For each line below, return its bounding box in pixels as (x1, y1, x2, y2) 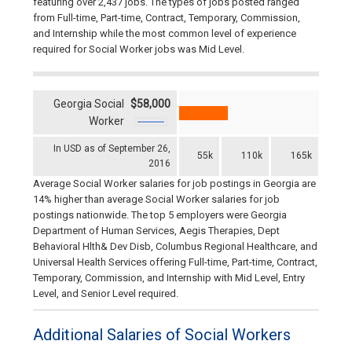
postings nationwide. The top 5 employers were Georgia (33, 209, 287, 222)
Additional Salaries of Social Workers (33, 325, 291, 345)
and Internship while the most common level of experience (33, 27, 296, 40)
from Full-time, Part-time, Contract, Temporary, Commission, (33, 12, 300, 24)
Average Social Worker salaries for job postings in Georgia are (33, 178, 316, 190)
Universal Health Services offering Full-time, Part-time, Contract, (33, 256, 317, 269)
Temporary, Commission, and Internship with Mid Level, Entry (33, 272, 305, 284)
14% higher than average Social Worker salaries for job (33, 193, 280, 206)
